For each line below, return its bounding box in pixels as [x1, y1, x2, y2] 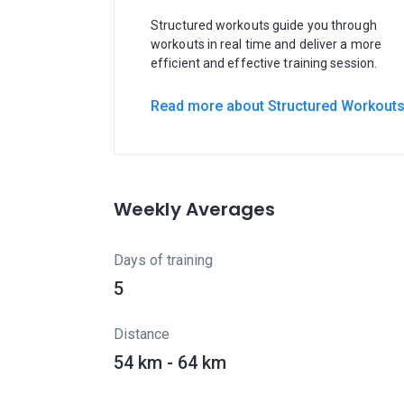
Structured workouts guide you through [151, 18, 377, 32]
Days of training [114, 252, 213, 269]
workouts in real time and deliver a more [151, 37, 382, 51]
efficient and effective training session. [151, 56, 378, 70]
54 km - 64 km [114, 352, 226, 373]
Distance [114, 326, 170, 343]
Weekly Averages [114, 197, 276, 222]
